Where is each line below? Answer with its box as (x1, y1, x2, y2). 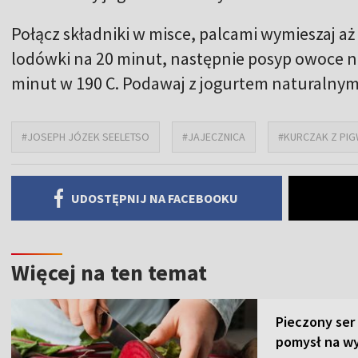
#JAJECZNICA (182, 129, 245, 144)
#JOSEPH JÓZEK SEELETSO (22, 129, 149, 144)
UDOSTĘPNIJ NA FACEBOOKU (71, 189, 239, 206)
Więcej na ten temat (11, 257, 207, 287)
